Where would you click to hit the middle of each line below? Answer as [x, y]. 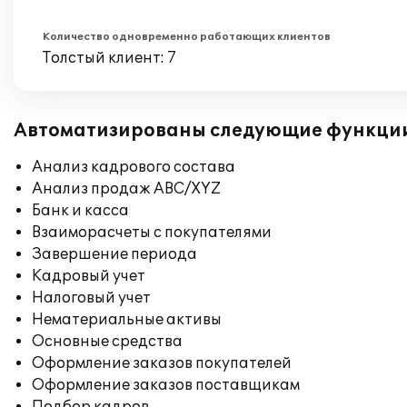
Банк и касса [80, 211]
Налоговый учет [91, 298]
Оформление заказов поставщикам [166, 385]
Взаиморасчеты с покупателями [152, 233]
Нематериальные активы [127, 320]
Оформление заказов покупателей [162, 363]
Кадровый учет [89, 276]
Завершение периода [114, 254]
